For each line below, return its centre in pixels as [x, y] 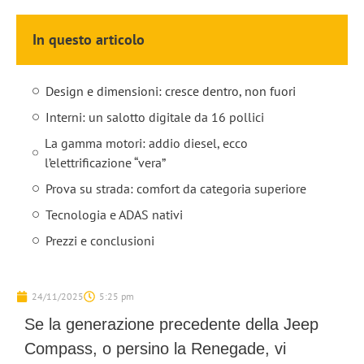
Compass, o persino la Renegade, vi [155, 349]
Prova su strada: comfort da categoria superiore [176, 188]
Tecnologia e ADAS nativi [114, 214]
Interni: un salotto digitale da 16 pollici [155, 117]
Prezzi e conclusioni [100, 240]
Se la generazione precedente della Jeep [171, 324]
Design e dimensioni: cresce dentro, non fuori [171, 91]
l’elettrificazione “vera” [105, 162]
